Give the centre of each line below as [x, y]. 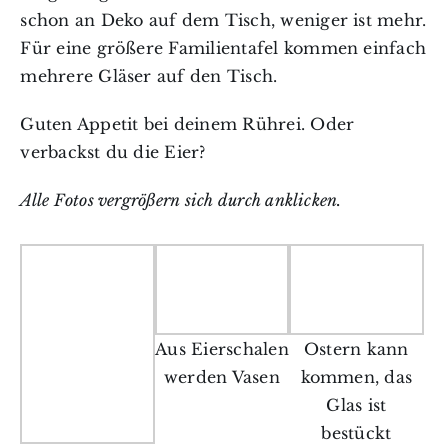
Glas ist [356, 404]
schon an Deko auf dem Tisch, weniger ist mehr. [223, 20]
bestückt [356, 432]
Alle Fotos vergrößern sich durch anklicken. [181, 200]
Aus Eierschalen [222, 348]
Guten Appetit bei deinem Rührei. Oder [187, 124]
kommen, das [356, 376]
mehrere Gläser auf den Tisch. [149, 76]
